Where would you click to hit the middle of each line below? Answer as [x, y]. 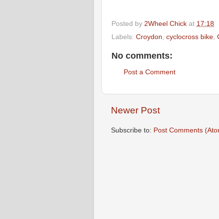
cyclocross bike [190, 37]
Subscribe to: [132, 130]
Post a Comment [150, 72]
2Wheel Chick [165, 23]
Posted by [128, 23]
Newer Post [135, 110]
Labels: [124, 37]
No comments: [142, 56]
